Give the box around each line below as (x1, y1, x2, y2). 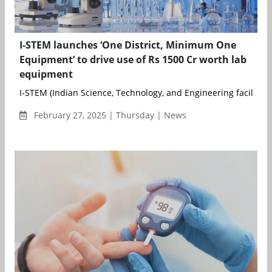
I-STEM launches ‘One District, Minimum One (19, 38, 236, 52)
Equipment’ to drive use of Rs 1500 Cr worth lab (19, 52, 246, 66)
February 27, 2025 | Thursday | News (32, 109, 186, 121)
